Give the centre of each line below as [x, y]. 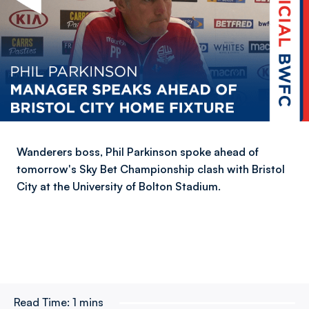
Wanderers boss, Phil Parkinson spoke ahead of [138, 152]
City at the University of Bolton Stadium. [119, 186]
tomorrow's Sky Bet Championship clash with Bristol [151, 169]
